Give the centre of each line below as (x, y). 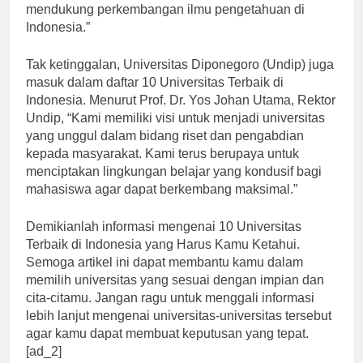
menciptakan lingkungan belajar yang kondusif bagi (174, 186)
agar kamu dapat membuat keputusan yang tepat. (167, 348)
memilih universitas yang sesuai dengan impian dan (175, 294)
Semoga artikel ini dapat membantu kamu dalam (164, 276)
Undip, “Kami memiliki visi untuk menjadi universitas (175, 132)
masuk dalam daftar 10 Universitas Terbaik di (155, 96)
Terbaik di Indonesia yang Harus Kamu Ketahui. (163, 258)
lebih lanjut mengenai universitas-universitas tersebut (179, 330)
